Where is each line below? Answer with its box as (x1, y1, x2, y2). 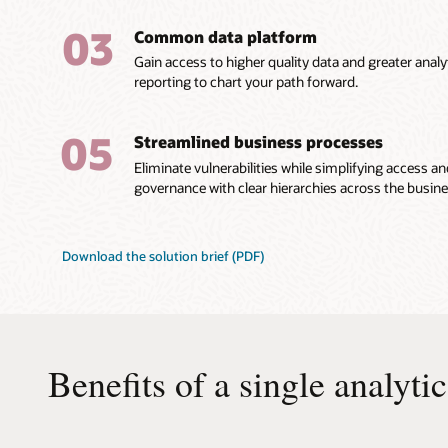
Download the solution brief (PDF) (62, 248, 265, 265)
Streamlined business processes (134, 131, 384, 153)
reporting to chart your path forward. (134, 72, 359, 92)
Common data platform (134, 25, 318, 47)
